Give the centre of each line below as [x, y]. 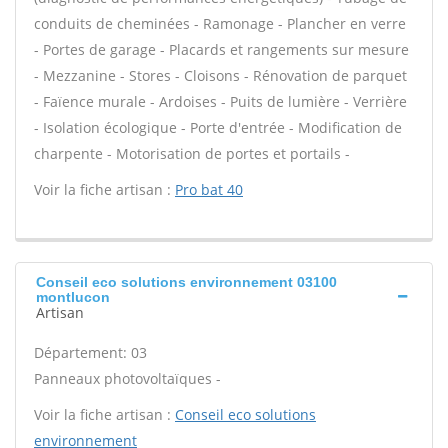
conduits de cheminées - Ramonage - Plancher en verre [220, 23]
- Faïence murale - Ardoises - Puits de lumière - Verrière [220, 101]
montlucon [73, 297]
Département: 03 [90, 352]
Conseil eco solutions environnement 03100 [186, 282]
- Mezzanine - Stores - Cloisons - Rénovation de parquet [220, 75]
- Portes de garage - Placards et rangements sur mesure [221, 49]
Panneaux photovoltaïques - [127, 378]
